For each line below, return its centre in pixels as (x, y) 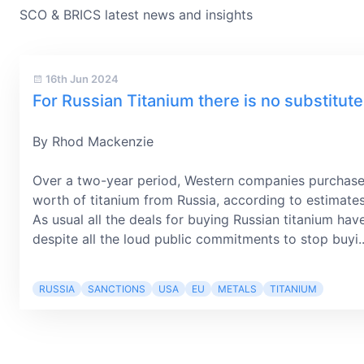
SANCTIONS (117, 289)
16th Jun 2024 (81, 79)
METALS (237, 289)
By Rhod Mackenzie (93, 141)
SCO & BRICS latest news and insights (136, 15)
